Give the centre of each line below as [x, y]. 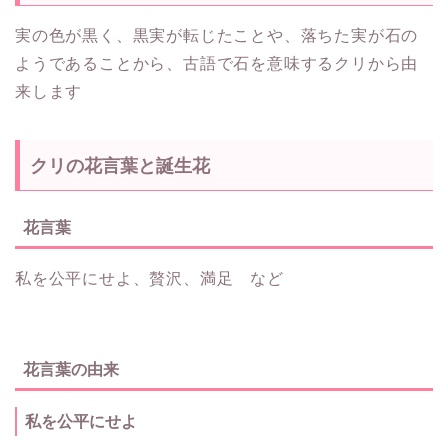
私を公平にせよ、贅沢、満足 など [149, 279]
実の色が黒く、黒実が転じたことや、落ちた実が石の [217, 36]
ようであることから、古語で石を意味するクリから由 [217, 64]
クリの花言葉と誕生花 [120, 166]
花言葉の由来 [71, 370]
